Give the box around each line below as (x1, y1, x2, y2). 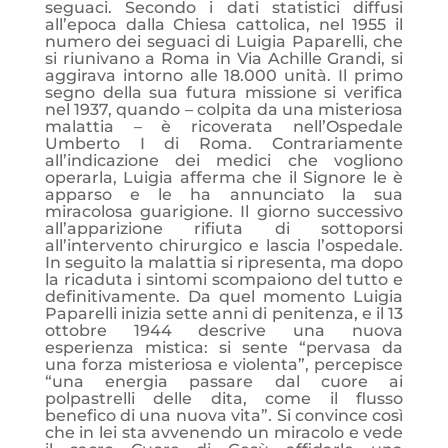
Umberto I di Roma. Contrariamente (44, 134, 404, 153)
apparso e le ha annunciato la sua (44, 185, 404, 204)
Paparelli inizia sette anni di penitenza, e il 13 (44, 304, 404, 323)
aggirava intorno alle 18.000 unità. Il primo (44, 66, 404, 85)
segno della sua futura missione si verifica (44, 83, 404, 102)
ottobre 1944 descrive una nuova (44, 321, 404, 340)
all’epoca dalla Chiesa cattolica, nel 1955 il (44, 15, 404, 34)
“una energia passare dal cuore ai (44, 372, 404, 391)
